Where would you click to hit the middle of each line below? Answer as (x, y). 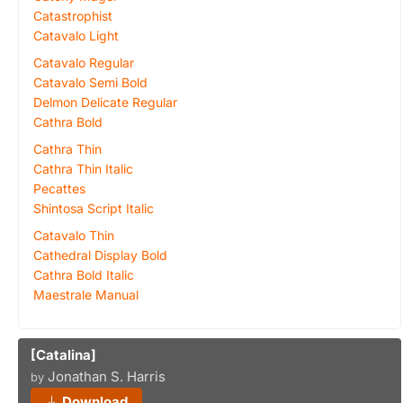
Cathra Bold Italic (84, 275)
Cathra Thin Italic (83, 169)
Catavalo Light (76, 36)
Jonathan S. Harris (107, 376)
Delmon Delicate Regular (105, 102)
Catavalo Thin (74, 235)
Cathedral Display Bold (100, 255)
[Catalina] (63, 355)
